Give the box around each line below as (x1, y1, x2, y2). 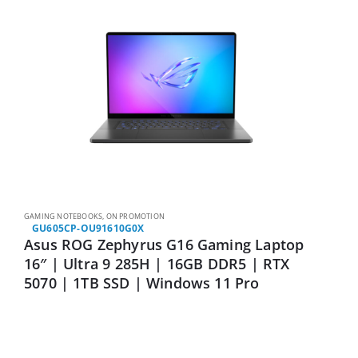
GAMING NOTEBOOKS (24, 211, 103, 222)
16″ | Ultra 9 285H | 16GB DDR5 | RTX (24, 254, 290, 274)
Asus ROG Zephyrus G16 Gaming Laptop (24, 235, 304, 255)
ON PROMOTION (105, 211, 165, 222)
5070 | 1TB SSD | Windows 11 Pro (24, 273, 260, 293)
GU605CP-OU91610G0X (32, 221, 145, 236)
